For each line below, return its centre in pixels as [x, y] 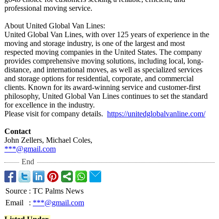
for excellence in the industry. [50, 105]
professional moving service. [48, 8]
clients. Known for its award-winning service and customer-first [102, 87]
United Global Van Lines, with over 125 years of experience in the [107, 34]
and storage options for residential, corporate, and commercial [99, 78]
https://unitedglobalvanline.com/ [156, 114]
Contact [18, 131]
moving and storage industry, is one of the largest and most [95, 43]
